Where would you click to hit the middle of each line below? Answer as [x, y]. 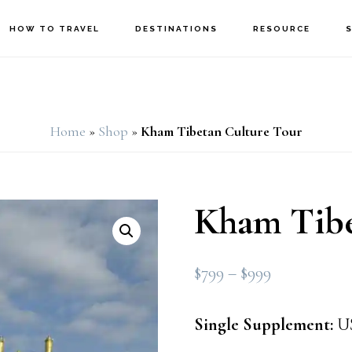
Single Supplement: [264, 324]
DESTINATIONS [177, 29]
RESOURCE [282, 29]
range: [291, 298]
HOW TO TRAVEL [55, 29]
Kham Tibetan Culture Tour [221, 131]
